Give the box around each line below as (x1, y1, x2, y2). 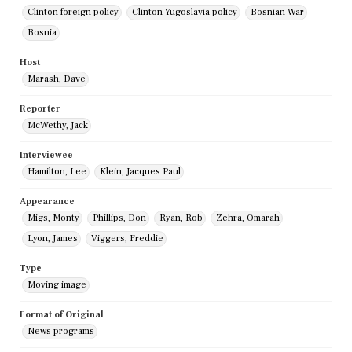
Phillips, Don (93, 212, 146, 225)
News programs (27, 325, 94, 338)
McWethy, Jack (27, 119, 88, 132)
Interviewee (20, 149, 73, 162)
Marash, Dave (27, 73, 86, 86)
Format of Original (20, 309, 104, 321)
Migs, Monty (27, 212, 79, 225)
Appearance (20, 196, 75, 208)
